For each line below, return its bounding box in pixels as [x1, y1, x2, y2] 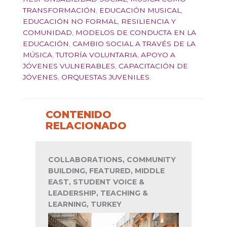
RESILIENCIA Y [121, 17, 176, 26]
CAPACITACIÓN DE [119, 62, 188, 70]
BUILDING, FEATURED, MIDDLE [48, 166, 165, 175]
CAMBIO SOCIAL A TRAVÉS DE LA [72, 40, 196, 48]
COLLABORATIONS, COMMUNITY [48, 155, 176, 164]
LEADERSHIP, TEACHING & [48, 188, 148, 198]
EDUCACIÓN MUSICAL [99, 6, 181, 15]
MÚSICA [23, 51, 52, 59]
